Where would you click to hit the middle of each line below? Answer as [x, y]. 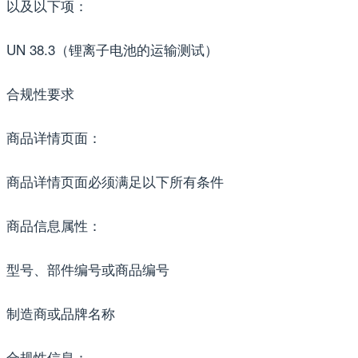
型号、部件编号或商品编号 [88, 268]
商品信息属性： [54, 225]
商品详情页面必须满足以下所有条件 [115, 181]
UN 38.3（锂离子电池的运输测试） [112, 49]
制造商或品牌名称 [61, 312]
